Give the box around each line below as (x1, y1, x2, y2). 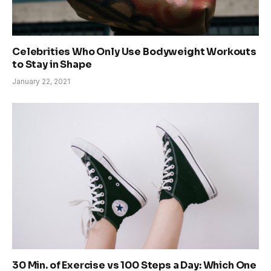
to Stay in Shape (12, 57, 92, 71)
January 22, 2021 (12, 76, 70, 86)
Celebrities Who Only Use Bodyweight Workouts (12, 45, 256, 58)
